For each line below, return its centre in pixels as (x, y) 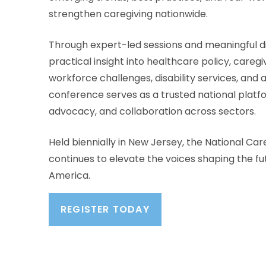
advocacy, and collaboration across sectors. (152, 111)
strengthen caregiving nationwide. (128, 14)
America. (69, 175)
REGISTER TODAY (105, 209)
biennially (94, 142)
